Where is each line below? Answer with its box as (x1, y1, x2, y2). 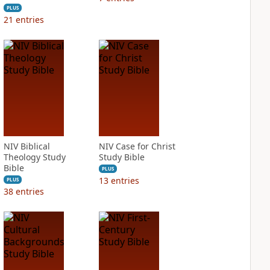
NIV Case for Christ (98, 140, 175, 152)
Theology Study (3, 151, 66, 163)
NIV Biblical (3, 140, 50, 152)
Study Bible (98, 151, 145, 163)
